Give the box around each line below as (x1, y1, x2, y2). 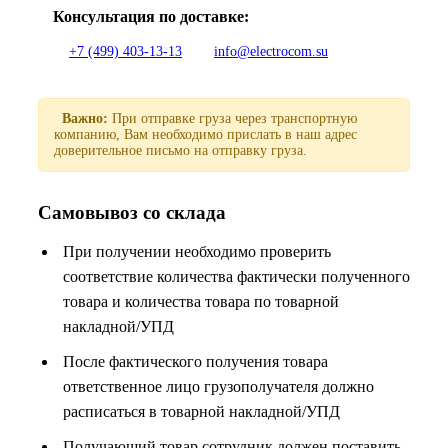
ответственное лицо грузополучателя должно (63, 377, 374, 395)
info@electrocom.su (214, 43, 328, 59)
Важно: (62, 110, 108, 126)
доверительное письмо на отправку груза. (54, 142, 307, 158)
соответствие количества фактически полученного (63, 267, 410, 285)
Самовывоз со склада (38, 201, 226, 223)
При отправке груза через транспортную (108, 110, 357, 126)
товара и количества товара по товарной (63, 292, 339, 310)
